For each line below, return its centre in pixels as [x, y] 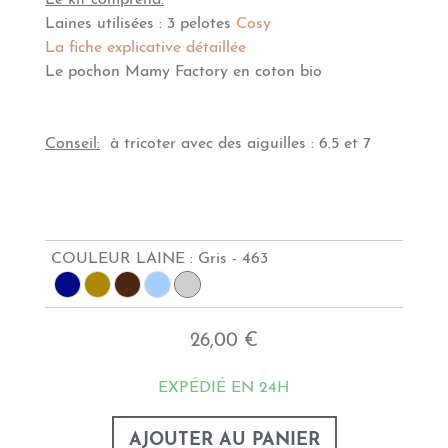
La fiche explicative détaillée [145, 48]
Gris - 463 [233, 259]
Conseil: [72, 144]
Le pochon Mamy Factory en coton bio [183, 72]
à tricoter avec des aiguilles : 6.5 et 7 [235, 144]
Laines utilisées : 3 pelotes [140, 24]
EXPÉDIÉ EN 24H [224, 388]
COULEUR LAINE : [124, 259]
